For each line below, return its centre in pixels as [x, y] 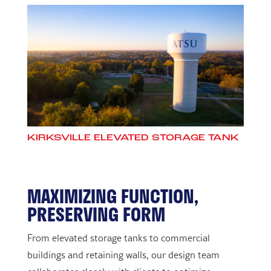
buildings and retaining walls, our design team [123, 255]
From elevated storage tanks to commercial [118, 238]
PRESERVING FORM [96, 214]
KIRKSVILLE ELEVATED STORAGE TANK [133, 139]
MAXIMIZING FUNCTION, [112, 196]
